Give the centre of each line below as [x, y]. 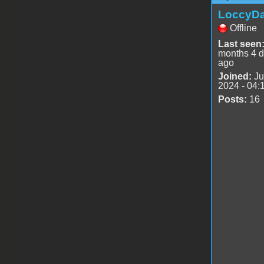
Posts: [232, 99]
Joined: [235, 76]
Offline [243, 28]
